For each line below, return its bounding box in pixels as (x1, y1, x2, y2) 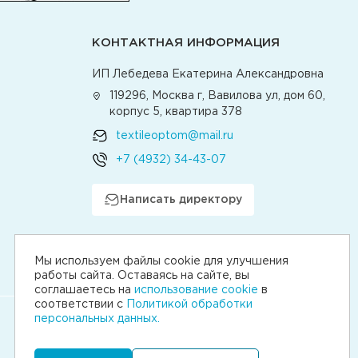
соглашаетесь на (34, 285, 134, 295)
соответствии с (34, 300, 126, 309)
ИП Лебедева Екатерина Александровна (92, 70, 324, 79)
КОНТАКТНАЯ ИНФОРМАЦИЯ (92, 38, 280, 48)
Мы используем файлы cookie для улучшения (34, 257, 288, 266)
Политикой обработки (126, 300, 253, 309)
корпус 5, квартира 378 (109, 107, 243, 117)
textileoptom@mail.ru (116, 131, 233, 141)
